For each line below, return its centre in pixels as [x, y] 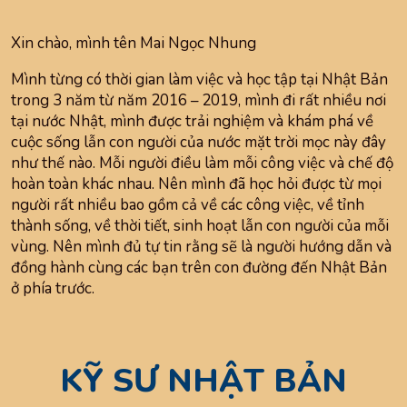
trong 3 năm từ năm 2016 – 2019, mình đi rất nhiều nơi [199, 101]
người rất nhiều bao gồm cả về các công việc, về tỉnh [188, 205]
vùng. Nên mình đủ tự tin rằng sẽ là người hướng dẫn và [202, 247]
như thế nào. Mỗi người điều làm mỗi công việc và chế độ [203, 164]
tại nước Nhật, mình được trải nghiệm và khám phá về [193, 122]
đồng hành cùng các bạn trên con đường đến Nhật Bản [199, 268]
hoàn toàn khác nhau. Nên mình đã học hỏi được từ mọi [197, 184]
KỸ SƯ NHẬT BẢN [203, 382]
